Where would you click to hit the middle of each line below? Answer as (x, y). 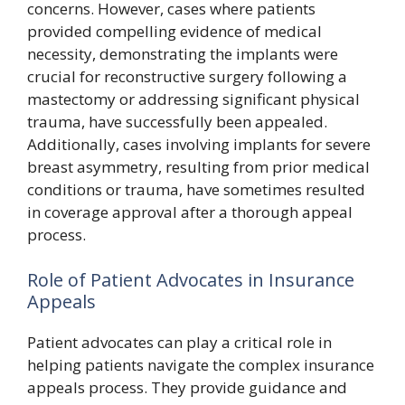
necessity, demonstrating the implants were (183, 54)
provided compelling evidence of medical (174, 31)
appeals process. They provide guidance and (187, 387)
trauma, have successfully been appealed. (177, 122)
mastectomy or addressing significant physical (193, 99)
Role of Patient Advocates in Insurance (191, 279)
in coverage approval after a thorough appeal (190, 212)
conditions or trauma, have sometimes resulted (196, 189)
